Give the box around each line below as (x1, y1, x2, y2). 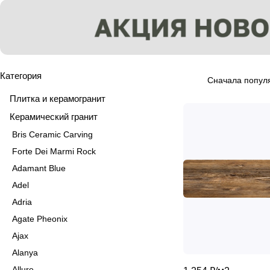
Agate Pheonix (12, 213, 67, 224)
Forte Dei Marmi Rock (12, 146, 96, 156)
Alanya (12, 247, 38, 257)
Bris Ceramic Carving (12, 129, 93, 139)
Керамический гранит (10, 111, 98, 122)
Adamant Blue (12, 163, 66, 173)
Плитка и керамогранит (10, 93, 105, 104)
